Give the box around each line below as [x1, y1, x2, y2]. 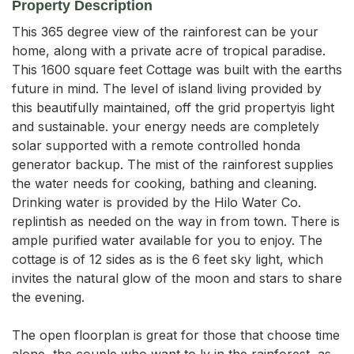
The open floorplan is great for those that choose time [12, 326, 340, 343]
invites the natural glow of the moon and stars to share [12, 269, 342, 286]
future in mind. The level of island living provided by [12, 80, 322, 96]
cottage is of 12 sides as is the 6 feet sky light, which [12, 250, 323, 267]
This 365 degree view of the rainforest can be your [12, 23, 318, 40]
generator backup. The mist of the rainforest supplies [12, 156, 333, 172]
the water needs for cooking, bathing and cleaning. [12, 175, 317, 191]
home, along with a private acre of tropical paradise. [12, 42, 326, 58]
